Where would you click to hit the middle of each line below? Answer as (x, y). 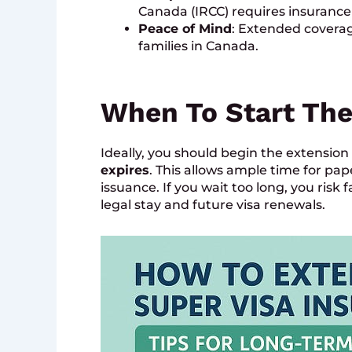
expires (125, 170)
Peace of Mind (185, 29)
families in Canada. (198, 46)
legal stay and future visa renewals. (213, 205)
